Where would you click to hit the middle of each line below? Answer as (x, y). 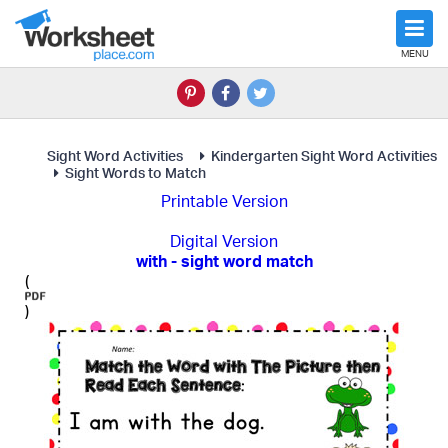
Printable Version (224, 201)
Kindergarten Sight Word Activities (324, 155)
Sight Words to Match (135, 172)
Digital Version (224, 241)
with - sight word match (224, 261)
